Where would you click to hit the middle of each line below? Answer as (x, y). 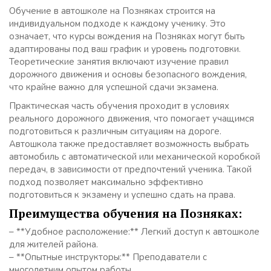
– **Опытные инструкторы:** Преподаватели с (108, 257)
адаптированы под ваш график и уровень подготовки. (125, 49)
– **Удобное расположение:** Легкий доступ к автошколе (134, 232)
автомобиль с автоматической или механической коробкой (135, 157)
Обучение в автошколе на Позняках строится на (112, 11)
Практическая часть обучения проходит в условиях (119, 106)
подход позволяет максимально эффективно (106, 182)
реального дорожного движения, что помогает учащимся (132, 119)
